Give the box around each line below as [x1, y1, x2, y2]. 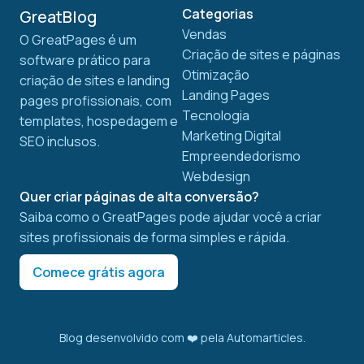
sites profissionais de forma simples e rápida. [19, 227, 289, 246]
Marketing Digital [182, 126, 281, 145]
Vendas [182, 24, 227, 43]
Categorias [182, 4, 253, 23]
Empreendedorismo [182, 146, 301, 165]
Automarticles [226, 329, 303, 345]
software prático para [19, 50, 150, 69]
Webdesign [182, 167, 250, 185]
